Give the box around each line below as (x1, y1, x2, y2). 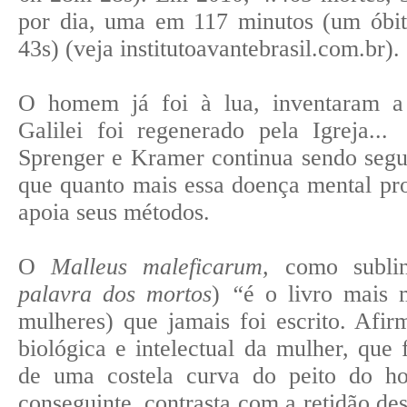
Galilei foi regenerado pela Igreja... (18, 116, 389, 144)
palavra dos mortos (18, 280, 213, 307)
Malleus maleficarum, (51, 253, 270, 280)
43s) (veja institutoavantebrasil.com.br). (18, 35, 400, 62)
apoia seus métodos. (18, 198, 210, 225)
